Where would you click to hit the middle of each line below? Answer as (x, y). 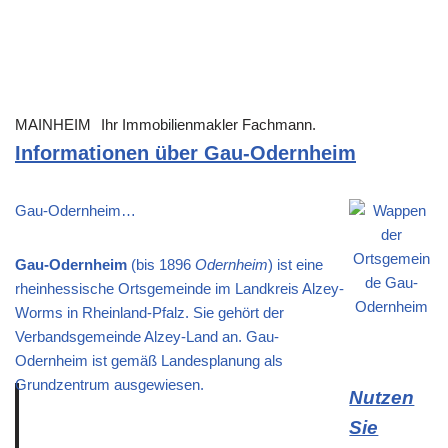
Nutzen (382, 398)
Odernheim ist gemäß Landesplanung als (149, 361)
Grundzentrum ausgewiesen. (109, 385)
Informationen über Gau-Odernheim (185, 153)
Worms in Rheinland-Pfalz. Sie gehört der (149, 313)
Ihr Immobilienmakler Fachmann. (208, 125)
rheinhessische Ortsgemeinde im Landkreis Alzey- (179, 289)
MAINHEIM (53, 125)
